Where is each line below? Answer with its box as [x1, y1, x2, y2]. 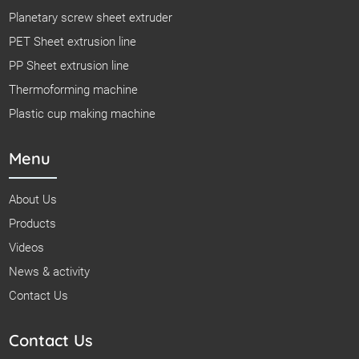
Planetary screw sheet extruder [9, 10, 173, 25]
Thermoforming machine [9, 82, 139, 97]
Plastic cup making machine [9, 106, 156, 121]
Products [9, 216, 57, 231]
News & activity [9, 264, 91, 279]
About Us [9, 192, 58, 207]
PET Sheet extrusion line [9, 34, 137, 49]
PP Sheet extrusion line [9, 58, 130, 73]
